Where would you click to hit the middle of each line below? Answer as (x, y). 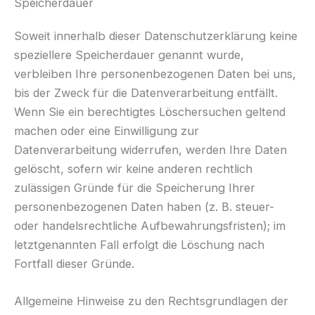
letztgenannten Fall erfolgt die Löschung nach (139, 244)
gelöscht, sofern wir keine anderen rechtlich (133, 168)
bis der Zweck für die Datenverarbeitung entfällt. (146, 92)
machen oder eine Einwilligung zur (107, 130)
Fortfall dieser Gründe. (74, 263)
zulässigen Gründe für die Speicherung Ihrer (135, 187)
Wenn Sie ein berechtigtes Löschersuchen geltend (150, 111)
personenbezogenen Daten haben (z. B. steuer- (144, 206)
